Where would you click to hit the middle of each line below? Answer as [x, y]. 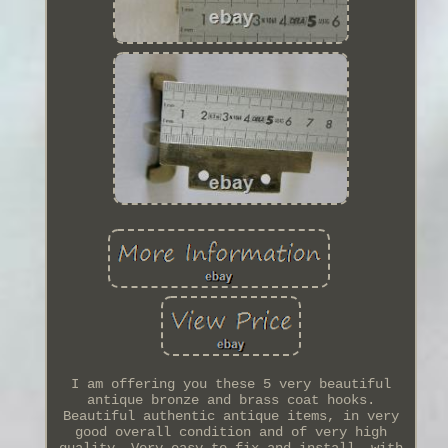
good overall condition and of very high [230, 431]
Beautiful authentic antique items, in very [230, 415]
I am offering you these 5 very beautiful [230, 383]
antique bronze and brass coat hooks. [230, 399]
